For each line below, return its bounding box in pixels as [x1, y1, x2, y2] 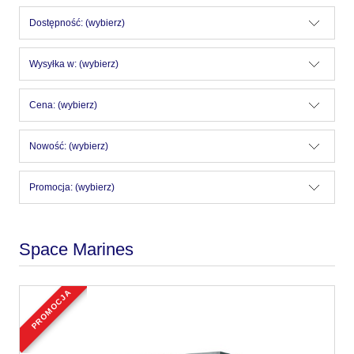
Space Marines [19, 239, 134, 260]
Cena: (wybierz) [29, 100, 97, 111]
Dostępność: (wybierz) [29, 17, 125, 29]
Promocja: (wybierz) [29, 182, 115, 194]
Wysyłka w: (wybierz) [29, 58, 119, 70]
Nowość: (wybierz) [29, 141, 108, 153]
